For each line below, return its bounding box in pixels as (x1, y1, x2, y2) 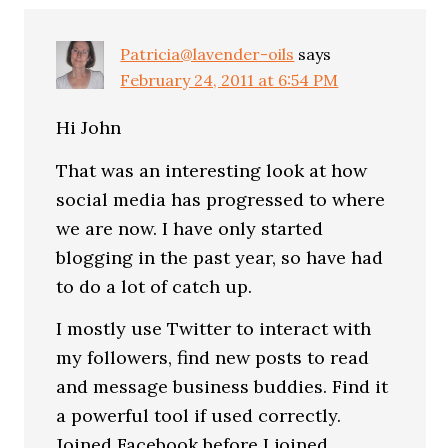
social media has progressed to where (56, 187, 386, 211)
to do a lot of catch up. (56, 274, 253, 298)
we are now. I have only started (56, 216, 324, 240)
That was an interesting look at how (56, 158, 368, 182)
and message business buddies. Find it (56, 375, 389, 398)
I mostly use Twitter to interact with (56, 317, 372, 340)
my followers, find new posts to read (56, 346, 370, 369)
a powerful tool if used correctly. (56, 404, 342, 427)
